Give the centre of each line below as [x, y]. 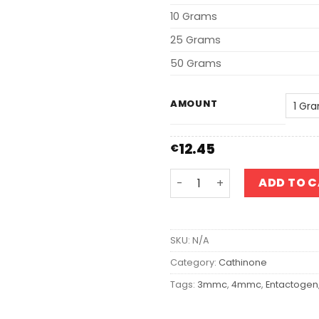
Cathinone [243, 263]
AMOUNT [194, 104]
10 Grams [194, 17]
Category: [194, 263]
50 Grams [196, 64]
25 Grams [195, 40]
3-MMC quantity [215, 176]
